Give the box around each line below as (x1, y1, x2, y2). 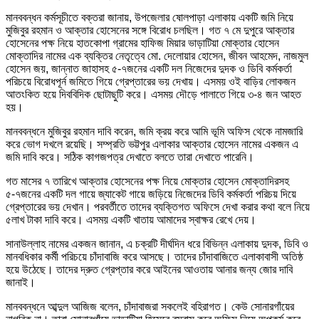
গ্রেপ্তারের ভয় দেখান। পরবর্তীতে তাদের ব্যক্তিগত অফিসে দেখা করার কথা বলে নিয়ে (6, 200, 310, 213)
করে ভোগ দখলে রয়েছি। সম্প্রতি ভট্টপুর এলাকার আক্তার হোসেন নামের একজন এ (6, 137, 298, 150)
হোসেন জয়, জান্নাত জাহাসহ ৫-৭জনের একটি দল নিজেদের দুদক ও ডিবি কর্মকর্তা (6, 62, 292, 75)
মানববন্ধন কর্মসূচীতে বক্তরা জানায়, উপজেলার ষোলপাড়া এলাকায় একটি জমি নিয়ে (6, 11, 293, 23)
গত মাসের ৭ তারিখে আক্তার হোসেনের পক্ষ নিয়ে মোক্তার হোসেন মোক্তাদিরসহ (6, 174, 289, 187)
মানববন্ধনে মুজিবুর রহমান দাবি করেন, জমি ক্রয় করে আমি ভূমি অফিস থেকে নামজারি (6, 125, 303, 137)
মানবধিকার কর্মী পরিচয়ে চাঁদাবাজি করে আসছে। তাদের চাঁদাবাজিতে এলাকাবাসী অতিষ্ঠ (6, 250, 303, 263)
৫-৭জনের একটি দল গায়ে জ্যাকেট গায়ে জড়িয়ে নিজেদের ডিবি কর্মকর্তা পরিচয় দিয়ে (6, 187, 296, 200)
